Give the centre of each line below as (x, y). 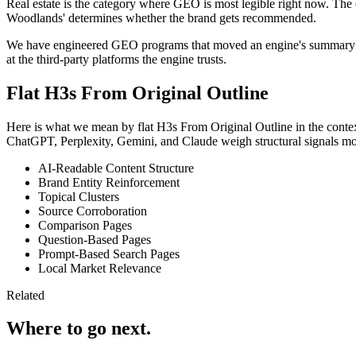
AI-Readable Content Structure (116, 168)
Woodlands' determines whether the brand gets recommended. (161, 17)
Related (25, 295)
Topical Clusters (79, 196)
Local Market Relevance (100, 268)
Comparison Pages (85, 225)
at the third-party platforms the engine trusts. (116, 59)
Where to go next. (79, 329)
